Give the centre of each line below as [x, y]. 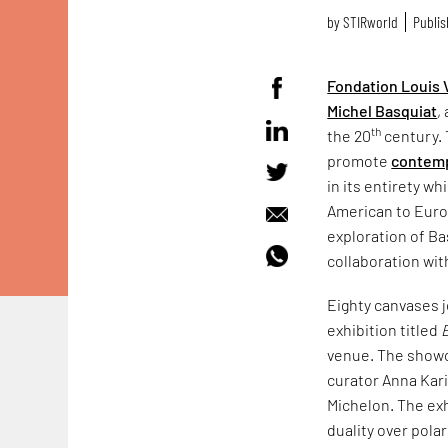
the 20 [349, 135]
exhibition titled [384, 330]
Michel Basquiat [382, 110]
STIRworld [371, 22]
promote [359, 160]
